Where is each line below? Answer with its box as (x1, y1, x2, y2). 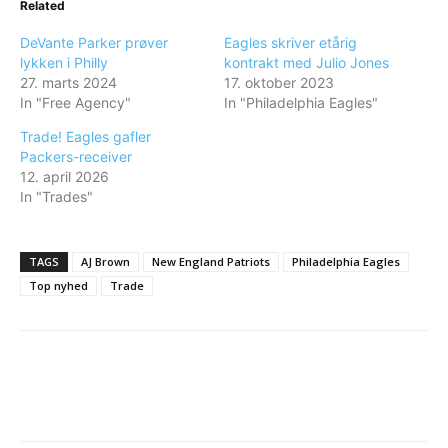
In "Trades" (20, 187, 93, 205)
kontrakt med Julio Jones (224, 53, 389, 71)
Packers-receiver (20, 147, 132, 165)
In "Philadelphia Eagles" (224, 93, 378, 111)
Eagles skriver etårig (224, 33, 357, 51)
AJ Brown (81, 253, 130, 269)
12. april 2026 (20, 167, 109, 185)
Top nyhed (29, 277, 88, 293)
